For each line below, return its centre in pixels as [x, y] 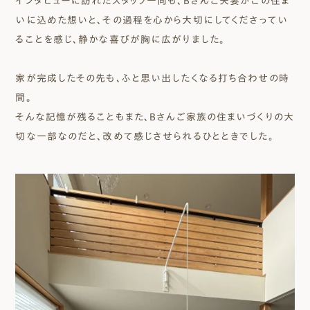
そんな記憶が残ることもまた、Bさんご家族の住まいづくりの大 [155, 117]
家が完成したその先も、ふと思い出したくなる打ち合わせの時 [152, 78]
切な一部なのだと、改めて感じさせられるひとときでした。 [145, 136]
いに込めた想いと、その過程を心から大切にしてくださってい [152, 20]
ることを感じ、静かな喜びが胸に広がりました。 [120, 39]
